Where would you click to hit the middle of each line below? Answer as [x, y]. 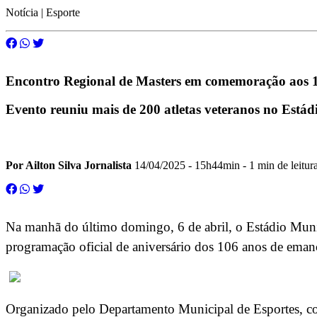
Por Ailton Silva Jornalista [69, 166]
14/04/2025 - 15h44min [186, 166]
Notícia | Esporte [43, 12]
